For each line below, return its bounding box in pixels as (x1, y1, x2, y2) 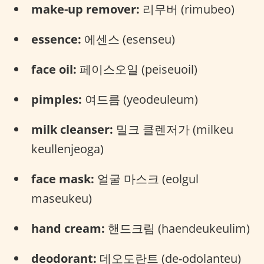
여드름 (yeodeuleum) (82, 91, 198, 107)
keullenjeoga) (31, 141, 104, 157)
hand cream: (31, 220, 105, 236)
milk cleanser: (31, 121, 113, 137)
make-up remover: (31, 1, 140, 17)
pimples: (31, 91, 82, 107)
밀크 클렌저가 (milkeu (113, 121, 233, 137)
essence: (31, 31, 81, 47)
